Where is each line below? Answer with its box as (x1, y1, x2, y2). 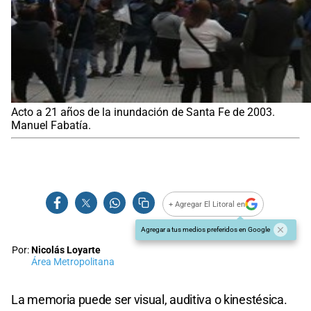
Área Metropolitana (31, 256, 115, 269)
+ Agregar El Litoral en (169, 199, 246, 209)
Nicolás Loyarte (31, 244, 101, 257)
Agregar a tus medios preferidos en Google (141, 226, 270, 234)
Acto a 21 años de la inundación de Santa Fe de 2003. (11, 106, 275, 119)
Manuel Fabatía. (11, 119, 91, 133)
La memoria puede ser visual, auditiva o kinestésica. (11, 292, 287, 308)
